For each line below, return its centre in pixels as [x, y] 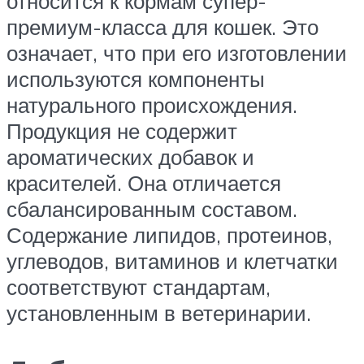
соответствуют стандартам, [139, 286]
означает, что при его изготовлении [177, 52]
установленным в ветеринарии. [159, 312]
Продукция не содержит [122, 130]
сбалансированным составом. [152, 208]
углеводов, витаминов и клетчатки [172, 260]
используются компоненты [136, 78]
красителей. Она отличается [144, 182]
